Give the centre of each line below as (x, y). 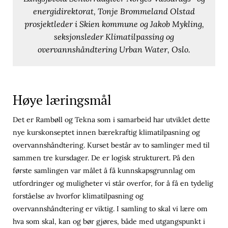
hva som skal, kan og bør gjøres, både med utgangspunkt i (109, 221)
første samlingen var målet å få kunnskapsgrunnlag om (104, 170)
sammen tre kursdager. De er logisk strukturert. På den (104, 158)
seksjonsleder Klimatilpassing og (114, 36)
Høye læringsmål (64, 99)
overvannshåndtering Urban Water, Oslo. (114, 49)
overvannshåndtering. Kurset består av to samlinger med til (111, 145)
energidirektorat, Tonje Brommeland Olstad (114, 11)
